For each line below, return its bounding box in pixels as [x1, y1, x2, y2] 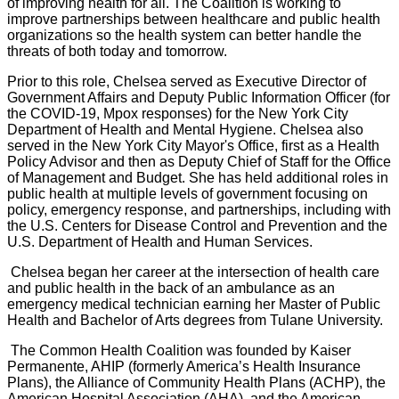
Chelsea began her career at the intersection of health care [11, 264, 379, 280]
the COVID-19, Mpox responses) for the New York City [7, 105, 348, 121]
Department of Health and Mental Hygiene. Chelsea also [7, 121, 363, 137]
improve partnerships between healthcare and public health [7, 11, 380, 27]
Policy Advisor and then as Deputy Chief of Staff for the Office [7, 153, 391, 169]
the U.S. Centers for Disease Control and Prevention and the [7, 217, 387, 233]
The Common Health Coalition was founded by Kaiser [11, 342, 351, 358]
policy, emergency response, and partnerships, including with [7, 201, 391, 217]
